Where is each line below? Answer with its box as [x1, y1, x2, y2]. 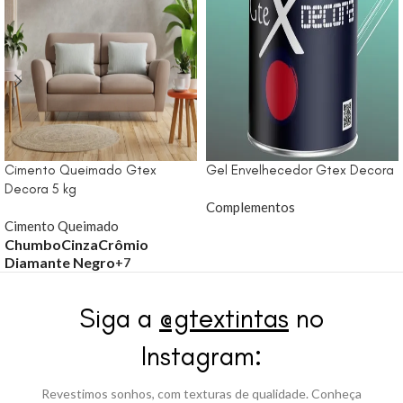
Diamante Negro [4, 253, 115, 271]
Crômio [98, 235, 148, 253]
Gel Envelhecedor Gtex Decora [206, 161, 394, 178]
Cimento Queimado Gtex [4, 161, 157, 178]
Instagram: [140, 338, 262, 372]
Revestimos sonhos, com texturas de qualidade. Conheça [40, 385, 362, 401]
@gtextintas [158, 300, 289, 335]
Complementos [206, 198, 295, 215]
